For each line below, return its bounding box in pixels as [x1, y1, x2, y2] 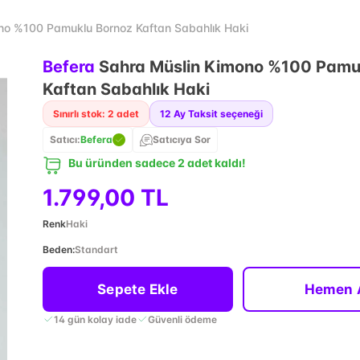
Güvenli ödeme [147, 313, 217, 325]
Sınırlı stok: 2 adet [52, 108, 139, 120]
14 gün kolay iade [53, 313, 137, 325]
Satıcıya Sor [152, 133, 211, 145]
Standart [74, 243, 118, 256]
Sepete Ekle [97, 281, 178, 297]
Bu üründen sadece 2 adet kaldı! [67, 156, 246, 170]
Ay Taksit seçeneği [173, 108, 263, 120]
